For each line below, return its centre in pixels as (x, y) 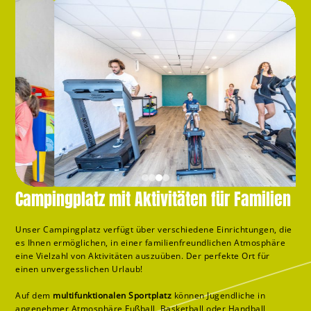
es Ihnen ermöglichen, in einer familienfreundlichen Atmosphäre (151, 243)
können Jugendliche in (219, 296)
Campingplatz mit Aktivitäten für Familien (153, 200)
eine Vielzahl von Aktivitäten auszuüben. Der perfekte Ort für (143, 256)
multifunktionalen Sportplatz (112, 296)
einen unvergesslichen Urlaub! (79, 269)
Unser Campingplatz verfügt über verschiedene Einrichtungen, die (154, 230)
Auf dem (34, 296)
